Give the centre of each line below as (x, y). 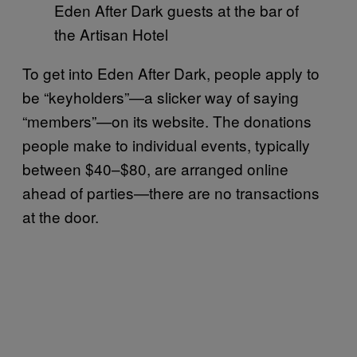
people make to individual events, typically (166, 145)
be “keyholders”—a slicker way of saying (161, 97)
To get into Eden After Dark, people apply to (171, 73)
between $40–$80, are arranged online (155, 169)
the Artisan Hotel (111, 34)
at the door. (63, 217)
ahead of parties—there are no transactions (171, 193)
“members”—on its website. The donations (167, 121)
